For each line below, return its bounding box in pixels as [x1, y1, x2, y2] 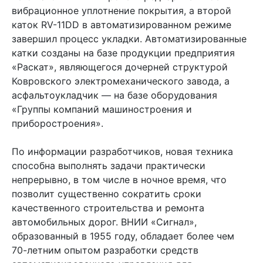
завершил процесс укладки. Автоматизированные [12, 32, 247, 45]
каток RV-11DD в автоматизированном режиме [12, 18, 231, 31]
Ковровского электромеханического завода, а [12, 75, 230, 87]
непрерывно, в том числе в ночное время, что [12, 173, 227, 186]
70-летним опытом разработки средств [12, 244, 198, 256]
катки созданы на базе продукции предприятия [12, 46, 235, 59]
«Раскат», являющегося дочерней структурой [12, 60, 228, 73]
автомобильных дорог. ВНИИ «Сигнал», [12, 215, 197, 228]
